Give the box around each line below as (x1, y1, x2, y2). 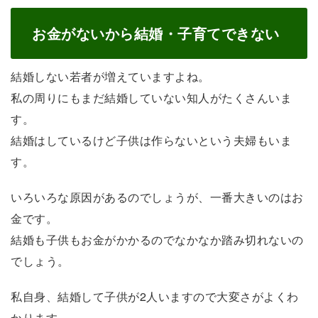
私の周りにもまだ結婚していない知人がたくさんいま (11, 89, 292, 106)
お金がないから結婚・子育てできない (32, 22, 280, 43)
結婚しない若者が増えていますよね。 (11, 67, 210, 84)
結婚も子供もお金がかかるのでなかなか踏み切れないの (11, 231, 304, 248)
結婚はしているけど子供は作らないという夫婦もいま (11, 131, 292, 148)
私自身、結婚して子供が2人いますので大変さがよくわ (11, 287, 299, 305)
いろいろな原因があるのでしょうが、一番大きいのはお (11, 188, 304, 205)
